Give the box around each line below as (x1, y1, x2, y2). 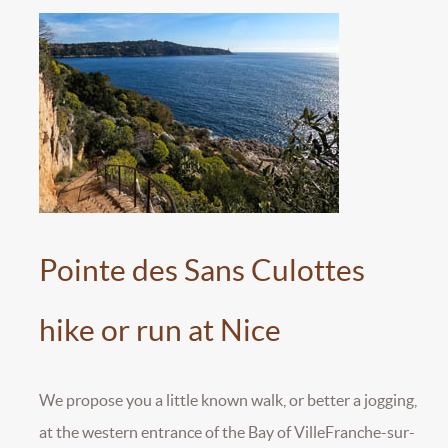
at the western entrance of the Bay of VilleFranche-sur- (39, 423, 415, 442)
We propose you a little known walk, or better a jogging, (39, 391, 417, 410)
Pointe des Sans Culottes (39, 253, 365, 288)
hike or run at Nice (39, 313, 281, 348)
